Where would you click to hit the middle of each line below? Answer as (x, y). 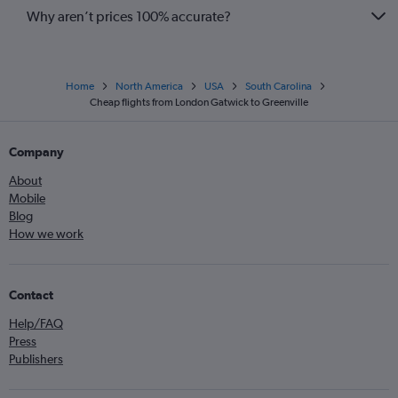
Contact (31, 295)
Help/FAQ (36, 323)
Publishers (36, 359)
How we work (46, 234)
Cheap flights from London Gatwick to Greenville (199, 102)
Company (36, 152)
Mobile (27, 198)
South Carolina (278, 86)
